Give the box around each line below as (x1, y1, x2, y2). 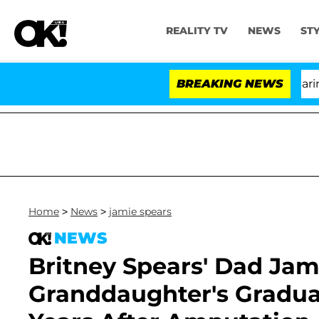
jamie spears (109, 205, 172, 218)
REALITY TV (165, 24, 228, 38)
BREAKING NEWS (177, 77, 283, 90)
